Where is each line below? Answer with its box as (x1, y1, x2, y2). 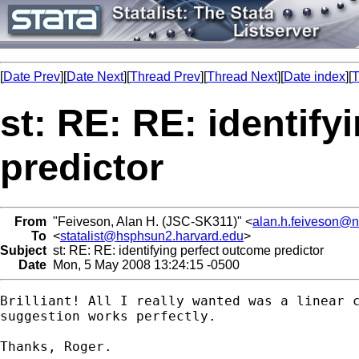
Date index (284, 70, 345, 83)
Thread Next (207, 70, 277, 83)
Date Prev (3, 70, 60, 83)
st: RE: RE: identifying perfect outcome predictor (46, 243, 324, 257)
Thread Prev (130, 70, 200, 83)
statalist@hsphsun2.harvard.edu (60, 228, 244, 243)
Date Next (67, 70, 123, 83)
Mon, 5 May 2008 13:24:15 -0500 (46, 257, 240, 272)
